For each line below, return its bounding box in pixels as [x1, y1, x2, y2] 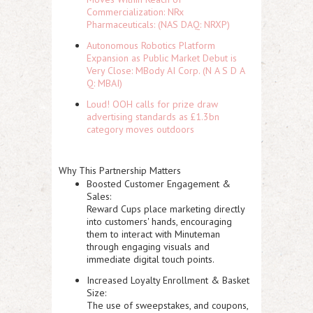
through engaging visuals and [87, 240, 210, 253]
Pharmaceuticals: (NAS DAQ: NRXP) [87, 18, 230, 31]
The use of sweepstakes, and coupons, [87, 299, 248, 312]
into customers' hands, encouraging [87, 215, 232, 228]
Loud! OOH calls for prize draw [87, 98, 218, 110]
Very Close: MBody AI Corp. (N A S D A [87, 64, 245, 77]
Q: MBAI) [87, 77, 122, 89]
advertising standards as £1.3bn [87, 110, 219, 123]
